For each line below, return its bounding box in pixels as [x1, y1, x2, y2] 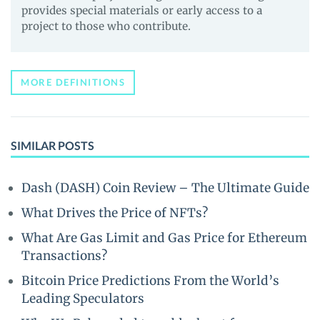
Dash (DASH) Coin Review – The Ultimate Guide [21, 180, 309, 196]
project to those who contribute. [21, 19, 191, 33]
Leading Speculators [21, 291, 144, 306]
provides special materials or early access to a [21, 4, 262, 17]
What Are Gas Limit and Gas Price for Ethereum [21, 230, 307, 246]
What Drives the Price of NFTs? [21, 205, 208, 221]
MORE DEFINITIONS [21, 76, 125, 88]
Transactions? [21, 248, 107, 264]
